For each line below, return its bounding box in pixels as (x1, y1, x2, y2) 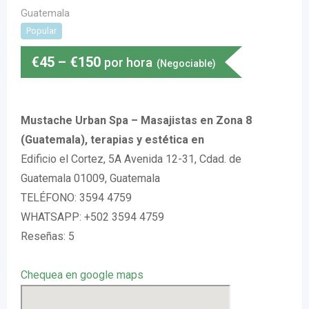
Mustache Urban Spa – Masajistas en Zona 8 (21, 114, 252, 127)
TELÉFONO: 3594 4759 (21, 191, 132, 204)
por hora (104, 55, 152, 70)
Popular (26, 26, 57, 36)
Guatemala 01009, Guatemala (21, 172, 160, 185)
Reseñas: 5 (21, 230, 74, 243)
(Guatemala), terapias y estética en (21, 133, 204, 146)
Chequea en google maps (21, 268, 143, 281)
